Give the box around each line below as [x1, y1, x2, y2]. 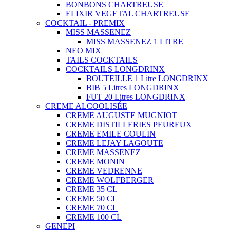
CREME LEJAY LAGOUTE [66, 138, 163, 147]
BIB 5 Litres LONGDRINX [86, 83, 179, 92]
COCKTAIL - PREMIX [45, 18, 125, 27]
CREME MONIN [66, 157, 125, 166]
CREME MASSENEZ [66, 147, 141, 157]
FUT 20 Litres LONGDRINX [86, 92, 185, 101]
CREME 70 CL [66, 203, 118, 212]
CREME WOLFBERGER [66, 175, 154, 184]
